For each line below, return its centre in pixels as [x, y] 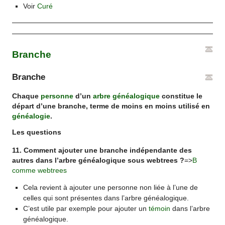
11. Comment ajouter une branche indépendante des [102, 150]
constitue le [181, 96]
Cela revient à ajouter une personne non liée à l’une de [110, 188]
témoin [159, 209]
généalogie [31, 117]
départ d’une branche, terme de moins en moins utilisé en [111, 106]
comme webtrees [40, 170]
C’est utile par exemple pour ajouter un [86, 209]
